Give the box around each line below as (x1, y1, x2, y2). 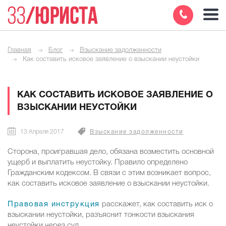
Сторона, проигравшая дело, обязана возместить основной (8, 148, 214, 155)
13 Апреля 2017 (19, 129, 64, 135)
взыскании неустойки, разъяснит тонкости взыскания (8, 211, 194, 218)
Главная (8, 47, 31, 53)
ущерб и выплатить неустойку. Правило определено (8, 159, 188, 166)
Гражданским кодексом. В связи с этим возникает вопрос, (8, 169, 211, 177)
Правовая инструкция (8, 201, 100, 208)
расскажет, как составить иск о (99, 201, 213, 208)
